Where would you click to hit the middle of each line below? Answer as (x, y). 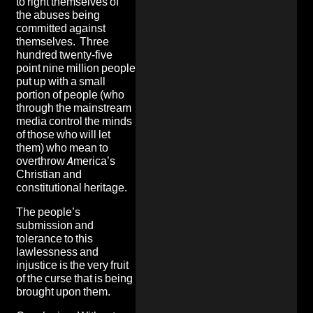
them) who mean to (62, 147)
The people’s (48, 212)
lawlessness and (57, 252)
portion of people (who (70, 94)
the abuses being (58, 15)
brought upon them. (63, 291)
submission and (55, 225)
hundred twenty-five (64, 54)
